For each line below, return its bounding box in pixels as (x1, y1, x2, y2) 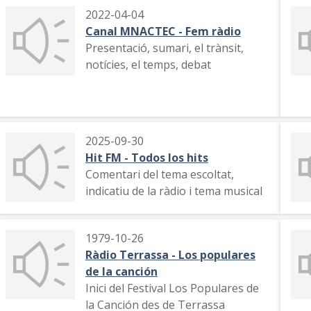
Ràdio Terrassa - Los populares (85, 247, 255, 262)
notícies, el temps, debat (85, 57, 211, 72)
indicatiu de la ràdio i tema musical (85, 183, 262, 199)
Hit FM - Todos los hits (85, 150, 208, 165)
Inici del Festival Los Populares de (85, 280, 259, 296)
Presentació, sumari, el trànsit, (85, 40, 244, 56)
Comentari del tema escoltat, (85, 167, 234, 182)
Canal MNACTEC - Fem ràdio (85, 24, 241, 39)
